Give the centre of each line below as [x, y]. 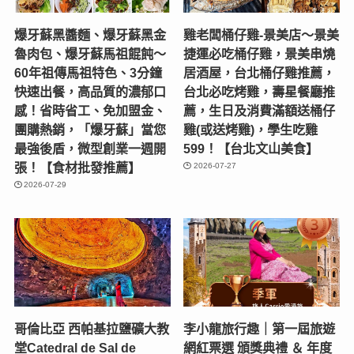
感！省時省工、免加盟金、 [90, 111]
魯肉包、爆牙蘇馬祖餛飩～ [90, 54]
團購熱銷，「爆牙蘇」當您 [90, 130]
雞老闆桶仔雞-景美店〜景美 [262, 35]
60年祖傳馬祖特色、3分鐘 [88, 73]
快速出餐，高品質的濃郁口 [90, 92]
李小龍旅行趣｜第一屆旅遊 [260, 328]
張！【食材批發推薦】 [77, 168]
